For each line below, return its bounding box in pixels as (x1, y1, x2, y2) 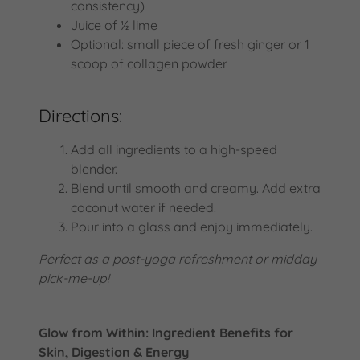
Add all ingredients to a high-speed (71, 141, 277, 157)
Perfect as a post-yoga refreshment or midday (39, 250, 317, 267)
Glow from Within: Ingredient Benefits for (39, 324, 293, 341)
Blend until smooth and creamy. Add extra (71, 179, 321, 196)
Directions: (39, 104, 122, 127)
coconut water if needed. (71, 198, 216, 215)
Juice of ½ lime (71, 16, 157, 33)
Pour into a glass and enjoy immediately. (71, 218, 313, 235)
